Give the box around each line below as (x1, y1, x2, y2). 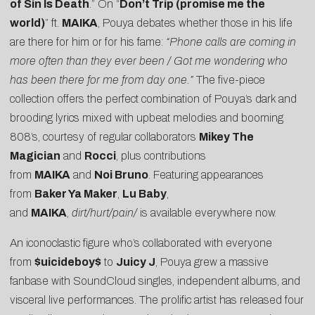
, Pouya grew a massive (155, 255, 269, 268)
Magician (10, 149, 60, 162)
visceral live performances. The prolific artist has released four (10, 293, 304, 306)
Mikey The (199, 130, 254, 143)
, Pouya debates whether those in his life (98, 16, 292, 29)
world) (10, 16, 45, 29)
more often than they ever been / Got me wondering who (10, 54, 288, 67)
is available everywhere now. (140, 206, 276, 219)
